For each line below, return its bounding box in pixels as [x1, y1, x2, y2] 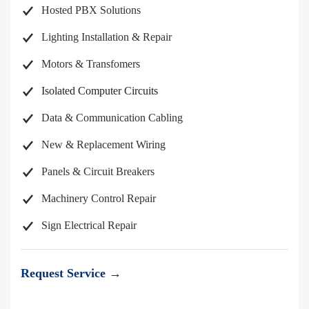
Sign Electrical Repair [41, 219, 137, 231]
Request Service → [21, 266, 121, 281]
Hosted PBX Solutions [41, 3, 141, 16]
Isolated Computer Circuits [41, 84, 158, 97]
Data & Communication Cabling [41, 111, 183, 123]
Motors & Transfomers [41, 57, 140, 70]
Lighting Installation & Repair [41, 30, 172, 43]
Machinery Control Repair [41, 192, 156, 204]
